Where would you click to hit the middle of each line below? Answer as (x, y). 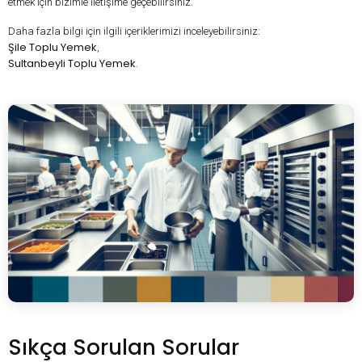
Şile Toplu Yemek (53, 47)
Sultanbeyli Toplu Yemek (72, 63)
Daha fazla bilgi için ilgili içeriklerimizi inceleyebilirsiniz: (134, 31)
